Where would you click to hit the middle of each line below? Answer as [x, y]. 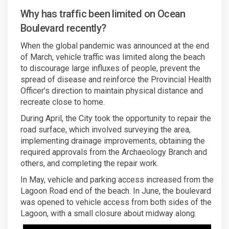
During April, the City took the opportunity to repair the [116, 119]
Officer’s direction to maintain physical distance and [112, 91]
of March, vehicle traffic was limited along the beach [113, 57]
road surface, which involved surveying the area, [106, 130]
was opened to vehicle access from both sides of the [116, 202]
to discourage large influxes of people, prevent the [110, 68]
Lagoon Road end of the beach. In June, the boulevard [116, 191]
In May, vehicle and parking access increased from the [117, 180]
